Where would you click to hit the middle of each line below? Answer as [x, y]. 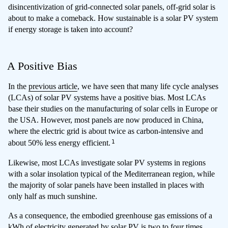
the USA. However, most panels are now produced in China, [106, 120]
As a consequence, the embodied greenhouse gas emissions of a [110, 215]
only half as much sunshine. [53, 196]
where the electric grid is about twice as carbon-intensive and [106, 131]
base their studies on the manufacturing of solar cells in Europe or [113, 109]
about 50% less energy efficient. [60, 143]
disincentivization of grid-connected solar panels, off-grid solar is [112, 7]
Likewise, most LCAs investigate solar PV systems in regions [107, 162]
